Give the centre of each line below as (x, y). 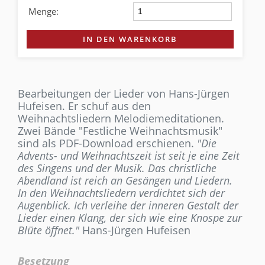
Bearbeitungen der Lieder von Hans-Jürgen (124, 94)
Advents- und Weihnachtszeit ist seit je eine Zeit (129, 156)
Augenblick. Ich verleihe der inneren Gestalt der (128, 206)
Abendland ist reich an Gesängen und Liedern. (125, 181)
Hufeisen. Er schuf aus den (84, 106)
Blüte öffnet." (49, 230)
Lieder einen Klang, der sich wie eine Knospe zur (130, 218)
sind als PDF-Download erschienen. (107, 143)
